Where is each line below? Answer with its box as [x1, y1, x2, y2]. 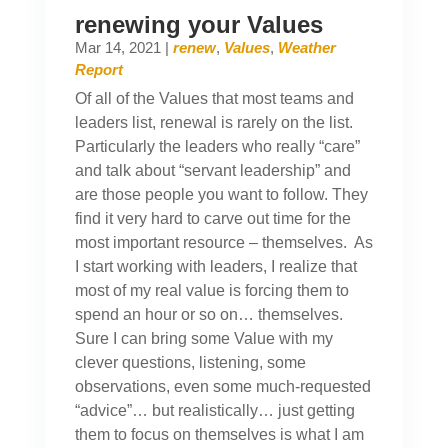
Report [74, 61, 123, 79]
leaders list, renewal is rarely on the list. [74, 114, 357, 132]
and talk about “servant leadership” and [74, 162, 351, 180]
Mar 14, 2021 [74, 39, 161, 57]
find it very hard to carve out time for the [74, 210, 351, 228]
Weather [277, 39, 336, 57]
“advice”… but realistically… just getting [74, 402, 355, 420]
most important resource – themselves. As [74, 234, 373, 252]
